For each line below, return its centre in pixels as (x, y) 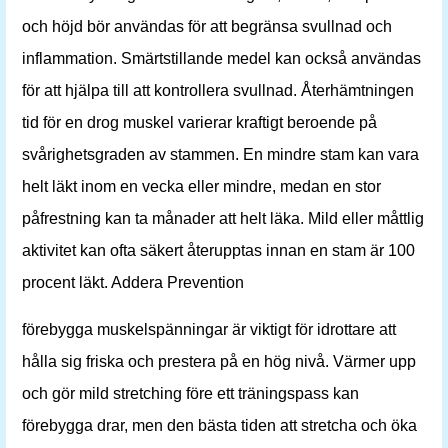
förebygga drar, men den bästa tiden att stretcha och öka (219, 425)
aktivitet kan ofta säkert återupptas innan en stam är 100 (218, 250)
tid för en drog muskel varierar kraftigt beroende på (199, 122)
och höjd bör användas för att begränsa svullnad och (207, 26)
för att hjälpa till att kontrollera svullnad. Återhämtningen (218, 90)
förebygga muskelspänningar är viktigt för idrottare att (209, 329)
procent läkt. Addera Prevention (133, 282)
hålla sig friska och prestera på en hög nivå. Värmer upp (219, 361)
